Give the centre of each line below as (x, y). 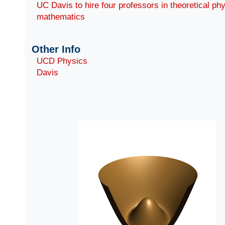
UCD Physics (62, 61)
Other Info (56, 49)
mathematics (61, 17)
